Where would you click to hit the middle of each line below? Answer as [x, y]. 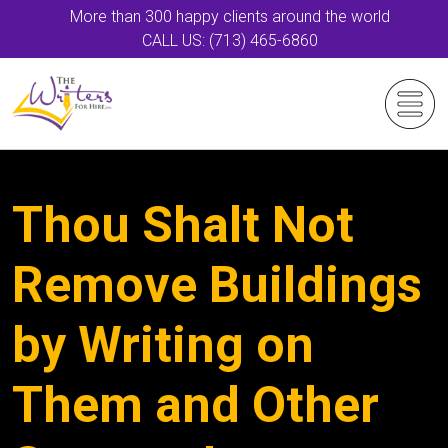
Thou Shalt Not [183, 225]
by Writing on [163, 345]
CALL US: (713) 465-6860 [230, 40]
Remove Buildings [217, 285]
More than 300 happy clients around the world [230, 16]
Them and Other [195, 405]
